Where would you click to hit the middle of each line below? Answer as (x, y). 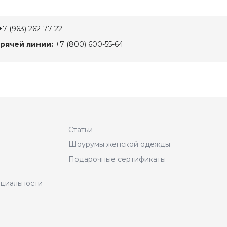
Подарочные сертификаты (117, 159)
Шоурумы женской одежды (119, 144)
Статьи (80, 130)
